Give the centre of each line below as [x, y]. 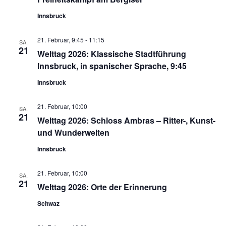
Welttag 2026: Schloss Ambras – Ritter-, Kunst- [126, 120]
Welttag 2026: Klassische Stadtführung [111, 53]
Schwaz [48, 203]
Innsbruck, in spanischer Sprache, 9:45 [112, 66]
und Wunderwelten [73, 132]
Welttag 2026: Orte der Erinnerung [102, 187]
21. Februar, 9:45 [60, 39]
